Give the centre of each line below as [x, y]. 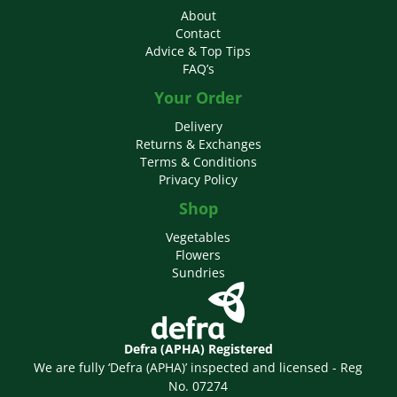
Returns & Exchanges [198, 144]
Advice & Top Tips [198, 51]
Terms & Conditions [198, 162]
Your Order [198, 98]
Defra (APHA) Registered [198, 349]
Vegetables [198, 237]
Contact [198, 34]
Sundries [198, 273]
